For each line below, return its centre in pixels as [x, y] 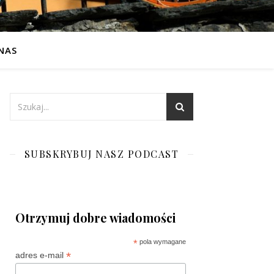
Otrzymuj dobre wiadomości [95, 218]
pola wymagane [162, 242]
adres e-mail [41, 255]
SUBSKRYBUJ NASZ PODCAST [102, 154]
